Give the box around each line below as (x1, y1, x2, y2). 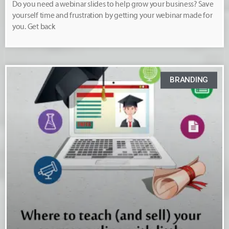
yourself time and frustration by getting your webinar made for (12, 11, 213, 20)
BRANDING (170, 75, 208, 85)
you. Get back (12, 22, 55, 32)
